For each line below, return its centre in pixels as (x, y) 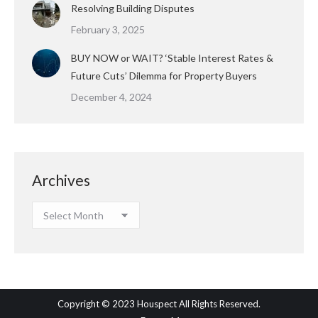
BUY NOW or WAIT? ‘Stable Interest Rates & (172, 58)
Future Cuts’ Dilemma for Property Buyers (164, 76)
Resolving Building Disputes (133, 8)
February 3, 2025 (108, 29)
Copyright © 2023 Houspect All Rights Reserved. (159, 304)
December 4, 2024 (111, 97)
